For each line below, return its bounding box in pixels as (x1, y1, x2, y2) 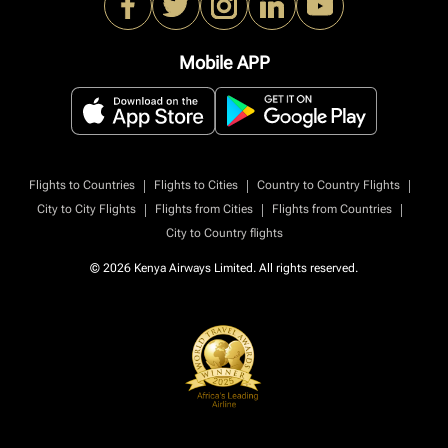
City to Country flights (165, 226, 283, 240)
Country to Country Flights (257, 178, 400, 192)
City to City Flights (37, 202, 136, 216)
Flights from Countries (272, 202, 392, 216)
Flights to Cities (154, 178, 238, 192)
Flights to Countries (29, 178, 135, 192)
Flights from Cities (155, 202, 253, 216)
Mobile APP (178, 52, 270, 73)
